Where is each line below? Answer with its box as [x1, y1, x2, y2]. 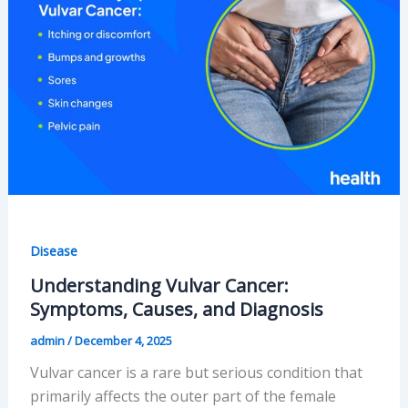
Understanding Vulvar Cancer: [29, 272, 289, 298]
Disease [29, 241, 77, 260]
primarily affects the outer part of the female [29, 385, 336, 406]
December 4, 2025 [74, 331, 172, 349]
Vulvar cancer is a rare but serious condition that [29, 362, 362, 382]
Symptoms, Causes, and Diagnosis [29, 296, 323, 321]
